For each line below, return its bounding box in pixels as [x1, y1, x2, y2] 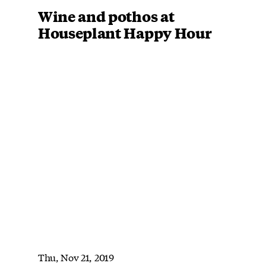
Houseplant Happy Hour [38, 23, 212, 42]
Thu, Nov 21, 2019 [38, 249, 114, 264]
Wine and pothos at [38, 6, 175, 26]
